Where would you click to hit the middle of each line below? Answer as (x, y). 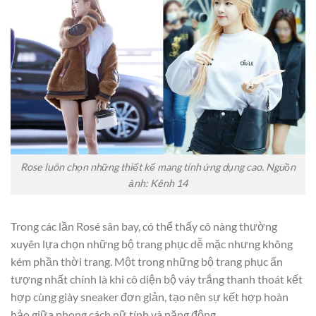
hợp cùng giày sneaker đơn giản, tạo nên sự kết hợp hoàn (150, 297)
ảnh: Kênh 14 (158, 183)
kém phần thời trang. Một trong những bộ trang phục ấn (147, 262)
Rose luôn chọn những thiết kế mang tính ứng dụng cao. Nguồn (158, 166)
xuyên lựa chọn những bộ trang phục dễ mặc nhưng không (152, 244)
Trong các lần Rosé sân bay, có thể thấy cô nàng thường (144, 226)
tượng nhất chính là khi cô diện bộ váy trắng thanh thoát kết (157, 279)
